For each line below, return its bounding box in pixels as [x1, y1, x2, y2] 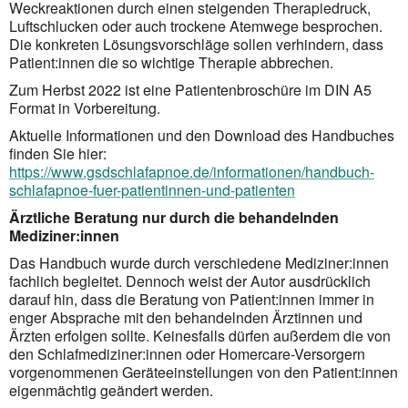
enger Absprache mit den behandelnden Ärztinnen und [9, 306, 362, 328]
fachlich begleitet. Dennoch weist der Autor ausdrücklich [9, 270, 371, 291]
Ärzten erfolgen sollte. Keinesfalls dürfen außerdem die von [9, 324, 391, 346]
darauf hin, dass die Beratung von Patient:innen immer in [9, 288, 374, 310]
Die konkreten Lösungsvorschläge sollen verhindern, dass [9, 33, 383, 55]
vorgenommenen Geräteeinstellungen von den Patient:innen [9, 361, 398, 382]
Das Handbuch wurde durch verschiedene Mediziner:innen [9, 251, 389, 273]
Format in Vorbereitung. [9, 97, 160, 118]
